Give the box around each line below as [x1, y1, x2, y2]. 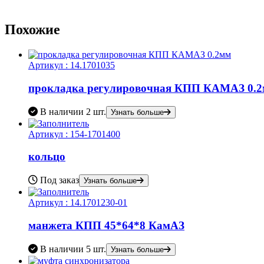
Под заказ [38, 175, 79, 186]
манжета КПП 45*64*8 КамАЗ [28, 219, 184, 232]
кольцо [28, 150, 65, 163]
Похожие [5, 22, 60, 38]
